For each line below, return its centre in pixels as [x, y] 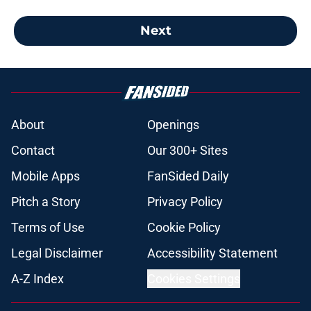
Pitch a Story [46, 201]
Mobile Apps [45, 176]
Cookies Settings [194, 278]
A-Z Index [37, 278]
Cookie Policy [184, 227]
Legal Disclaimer [57, 253]
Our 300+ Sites [187, 150]
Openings [173, 124]
